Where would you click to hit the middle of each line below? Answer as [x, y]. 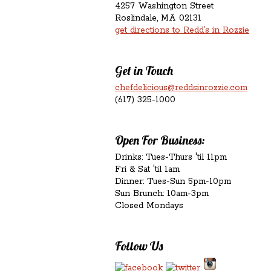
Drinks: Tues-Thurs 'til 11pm [171, 157]
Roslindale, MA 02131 [158, 18]
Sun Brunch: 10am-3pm [162, 194]
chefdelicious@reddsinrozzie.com [181, 88]
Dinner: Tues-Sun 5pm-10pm [173, 181]
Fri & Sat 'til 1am [147, 169]
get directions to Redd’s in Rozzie [182, 30]
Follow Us [139, 246]
